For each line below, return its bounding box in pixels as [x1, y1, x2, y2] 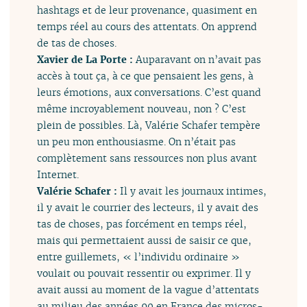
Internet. [37, 168, 79, 182]
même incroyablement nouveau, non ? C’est [37, 102, 247, 116]
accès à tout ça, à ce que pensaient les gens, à [37, 69, 254, 83]
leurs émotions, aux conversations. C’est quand [37, 86, 262, 99]
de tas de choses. [37, 36, 117, 50]
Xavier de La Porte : [37, 53, 136, 66]
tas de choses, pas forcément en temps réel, [37, 217, 247, 231]
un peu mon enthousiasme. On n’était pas [37, 135, 236, 149]
